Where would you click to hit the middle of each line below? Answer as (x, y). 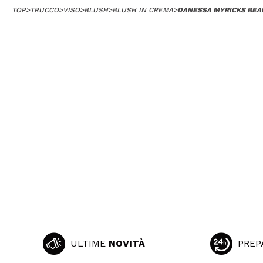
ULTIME (90, 244)
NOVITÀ (127, 244)
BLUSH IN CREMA (143, 10)
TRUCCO (44, 10)
